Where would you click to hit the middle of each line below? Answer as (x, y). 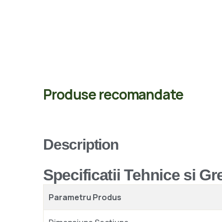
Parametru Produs (85, 197)
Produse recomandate (113, 94)
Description (81, 144)
